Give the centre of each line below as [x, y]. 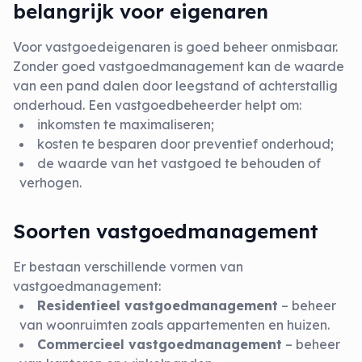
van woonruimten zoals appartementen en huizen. [175, 325]
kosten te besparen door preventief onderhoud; [185, 144]
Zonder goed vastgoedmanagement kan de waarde [179, 66]
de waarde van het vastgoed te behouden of [179, 163]
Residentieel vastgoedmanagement [158, 305]
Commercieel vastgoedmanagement [160, 344]
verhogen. [51, 183]
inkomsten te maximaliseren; [126, 124]
